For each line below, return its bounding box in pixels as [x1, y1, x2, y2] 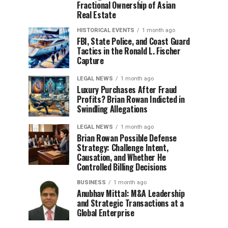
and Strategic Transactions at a [77, 197, 184, 209]
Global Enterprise [77, 207, 134, 219]
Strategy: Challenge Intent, [77, 141, 168, 154]
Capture [77, 54, 104, 67]
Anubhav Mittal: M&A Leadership [77, 187, 185, 199]
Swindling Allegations [77, 103, 148, 115]
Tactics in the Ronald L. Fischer [77, 45, 181, 57]
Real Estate [77, 9, 116, 21]
